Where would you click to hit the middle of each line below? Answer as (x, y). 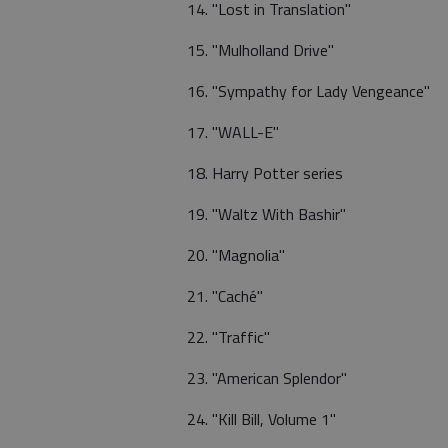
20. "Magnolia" (236, 255)
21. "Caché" (225, 296)
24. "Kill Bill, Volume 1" (261, 419)
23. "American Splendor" (267, 378)
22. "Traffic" (228, 337)
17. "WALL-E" (233, 132)
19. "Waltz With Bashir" (266, 214)
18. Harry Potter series (265, 173)
